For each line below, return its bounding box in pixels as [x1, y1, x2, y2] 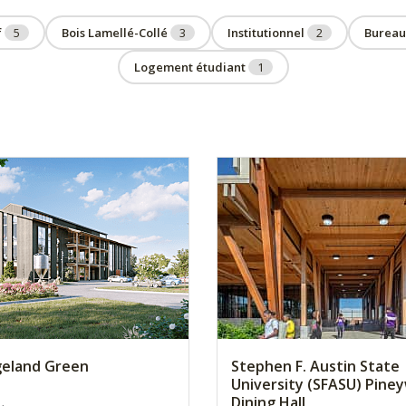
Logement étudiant [133, 59, 248, 75]
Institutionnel [227, 24, 307, 41]
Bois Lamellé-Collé [62, 24, 170, 41]
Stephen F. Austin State [231, 356, 400, 376]
